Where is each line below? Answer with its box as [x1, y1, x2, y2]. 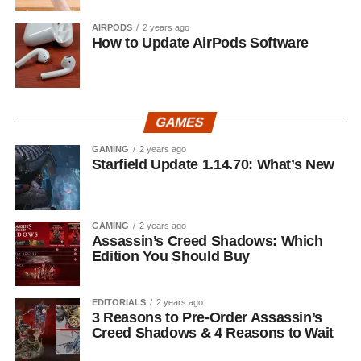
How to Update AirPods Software [91, 34, 309, 51]
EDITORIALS [91, 297, 146, 307]
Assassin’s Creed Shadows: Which [91, 232, 323, 249]
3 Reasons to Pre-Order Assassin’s [91, 309, 323, 326]
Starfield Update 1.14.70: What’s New [91, 156, 334, 172]
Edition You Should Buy [91, 247, 250, 264]
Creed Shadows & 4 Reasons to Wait [91, 324, 334, 341]
